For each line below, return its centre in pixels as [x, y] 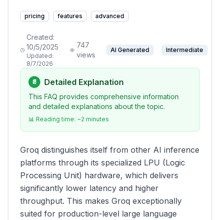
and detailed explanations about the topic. [97, 106]
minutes [97, 119]
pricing [35, 16]
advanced [110, 16]
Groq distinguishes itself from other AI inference [110, 150]
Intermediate [185, 50]
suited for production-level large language [98, 214]
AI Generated [130, 50]
